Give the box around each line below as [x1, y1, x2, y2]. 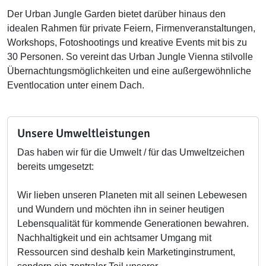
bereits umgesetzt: [17, 161, 94, 172]
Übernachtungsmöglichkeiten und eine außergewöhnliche [7, 66, 251, 76]
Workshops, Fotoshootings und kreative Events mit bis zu [7, 37, 247, 47]
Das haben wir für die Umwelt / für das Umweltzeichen [17, 147, 245, 157]
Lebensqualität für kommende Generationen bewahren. [17, 218, 249, 229]
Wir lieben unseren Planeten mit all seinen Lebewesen [17, 190, 247, 200]
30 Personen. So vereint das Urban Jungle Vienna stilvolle [7, 52, 253, 62]
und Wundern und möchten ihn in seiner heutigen [17, 204, 224, 214]
